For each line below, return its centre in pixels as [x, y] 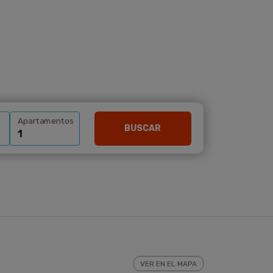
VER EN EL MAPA [168, 264]
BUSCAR [143, 128]
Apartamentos [46, 121]
